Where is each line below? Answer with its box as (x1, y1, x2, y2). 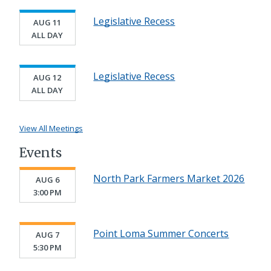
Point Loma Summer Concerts (93, 227, 229, 241)
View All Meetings (19, 122, 83, 134)
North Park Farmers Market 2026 (93, 172, 245, 186)
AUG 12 (33, 72, 62, 83)
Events (19, 144, 62, 161)
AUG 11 (33, 16, 62, 28)
